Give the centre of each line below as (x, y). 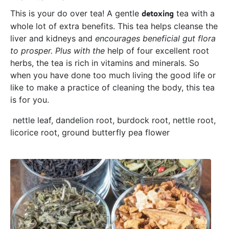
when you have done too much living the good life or (113, 75)
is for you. (31, 100)
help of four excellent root (158, 51)
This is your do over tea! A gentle (76, 14)
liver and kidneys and (53, 39)
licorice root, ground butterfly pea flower (90, 133)
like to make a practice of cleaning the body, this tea (112, 88)
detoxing (158, 14)
